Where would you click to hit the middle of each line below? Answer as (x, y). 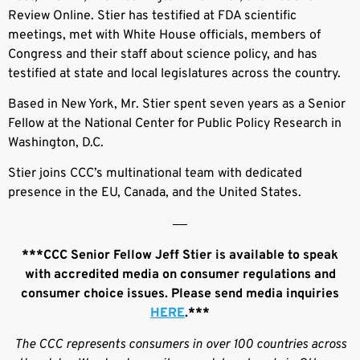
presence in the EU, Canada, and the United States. (155, 193)
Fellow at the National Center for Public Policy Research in (175, 124)
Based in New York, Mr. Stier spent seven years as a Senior (177, 105)
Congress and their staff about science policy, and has (163, 54)
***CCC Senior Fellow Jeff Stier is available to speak (180, 256)
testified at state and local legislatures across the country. (174, 74)
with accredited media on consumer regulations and (180, 275)
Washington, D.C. (56, 143)
